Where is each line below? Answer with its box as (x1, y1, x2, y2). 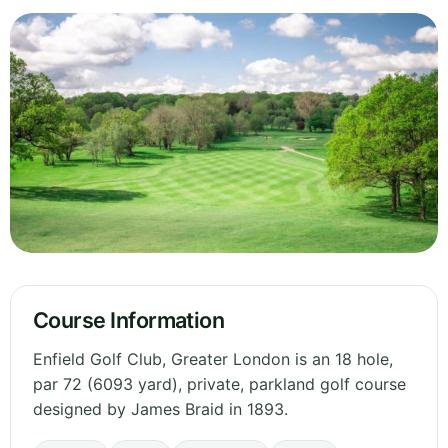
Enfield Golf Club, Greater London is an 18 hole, (33, 349, 393, 370)
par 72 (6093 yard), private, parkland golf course (33, 374, 406, 395)
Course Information (33, 307, 225, 334)
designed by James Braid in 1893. (33, 399, 288, 420)
